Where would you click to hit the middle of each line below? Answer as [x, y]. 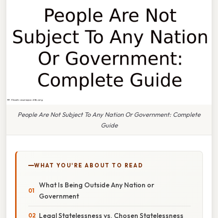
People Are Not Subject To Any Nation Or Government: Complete [109, 114]
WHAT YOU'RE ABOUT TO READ [89, 165]
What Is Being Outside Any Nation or [97, 185]
